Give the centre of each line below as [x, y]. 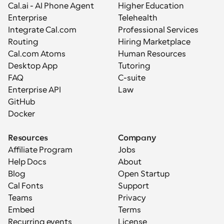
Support [133, 186]
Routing [23, 42]
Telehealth [138, 18]
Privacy [132, 198]
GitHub [21, 102]
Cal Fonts [26, 186]
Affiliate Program [40, 150]
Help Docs [27, 162]
